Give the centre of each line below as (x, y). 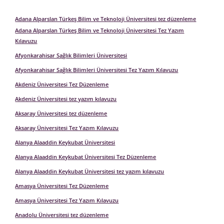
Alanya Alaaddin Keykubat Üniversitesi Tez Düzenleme (86, 157)
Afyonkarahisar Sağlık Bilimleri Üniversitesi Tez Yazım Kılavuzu (97, 70)
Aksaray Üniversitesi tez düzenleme (61, 113)
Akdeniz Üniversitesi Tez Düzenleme (62, 84)
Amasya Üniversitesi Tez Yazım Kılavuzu (67, 200)
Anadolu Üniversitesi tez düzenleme (62, 215)
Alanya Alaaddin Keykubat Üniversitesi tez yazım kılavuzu (90, 171)
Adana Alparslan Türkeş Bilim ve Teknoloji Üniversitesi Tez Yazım (100, 30)
